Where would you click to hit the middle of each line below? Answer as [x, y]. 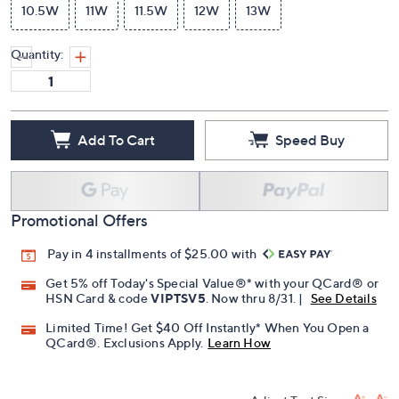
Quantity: [37, 54]
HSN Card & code [98, 298]
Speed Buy [310, 139]
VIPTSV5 [178, 298]
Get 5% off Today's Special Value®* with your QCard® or [212, 283]
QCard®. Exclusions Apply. [125, 343]
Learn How [240, 343]
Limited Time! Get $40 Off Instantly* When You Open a [208, 328]
